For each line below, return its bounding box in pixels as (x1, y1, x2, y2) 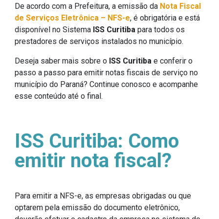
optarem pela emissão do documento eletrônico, (15, 202, 180, 212)
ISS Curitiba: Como (15, 129, 179, 153)
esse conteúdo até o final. (15, 91, 103, 101)
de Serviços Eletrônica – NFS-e (15, 13, 130, 22)
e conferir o (152, 56, 193, 66)
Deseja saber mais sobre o (15, 56, 109, 66)
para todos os (135, 24, 185, 34)
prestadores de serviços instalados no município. (15, 36, 183, 46)
